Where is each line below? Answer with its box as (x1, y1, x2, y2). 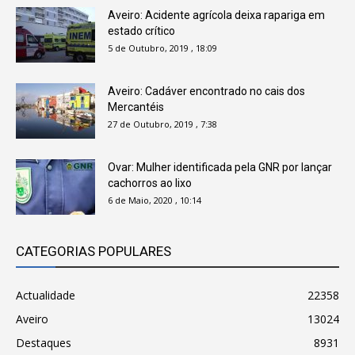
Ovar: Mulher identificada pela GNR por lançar (108, 160, 332, 174)
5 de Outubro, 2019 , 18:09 (108, 41, 217, 54)
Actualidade (16, 287, 75, 303)
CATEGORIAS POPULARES (16, 242, 171, 259)
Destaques (16, 334, 71, 350)
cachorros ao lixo (108, 176, 192, 189)
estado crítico (108, 24, 175, 37)
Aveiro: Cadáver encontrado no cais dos (108, 84, 305, 97)
